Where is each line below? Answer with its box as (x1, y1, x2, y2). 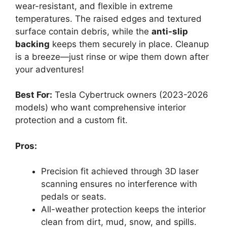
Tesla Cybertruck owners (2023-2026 (52, 90, 208, 100)
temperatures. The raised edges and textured (15, 13, 202, 24)
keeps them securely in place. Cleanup (50, 39, 209, 49)
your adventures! (15, 64, 84, 74)
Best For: (15, 90, 52, 100)
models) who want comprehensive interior (15, 102, 186, 113)
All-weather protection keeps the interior (41, 204, 206, 215)
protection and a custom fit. (15, 115, 128, 126)
